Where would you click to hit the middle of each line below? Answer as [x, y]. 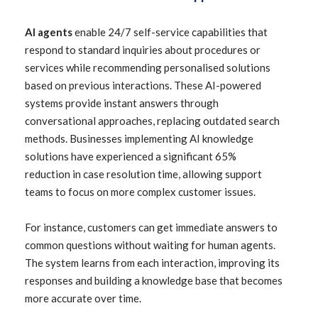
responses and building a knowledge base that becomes [154, 280]
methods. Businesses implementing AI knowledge [139, 138]
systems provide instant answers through [122, 103]
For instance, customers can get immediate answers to [151, 227]
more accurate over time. [83, 298]
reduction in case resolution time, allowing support [143, 174]
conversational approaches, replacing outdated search [152, 121]
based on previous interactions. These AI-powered [143, 85]
